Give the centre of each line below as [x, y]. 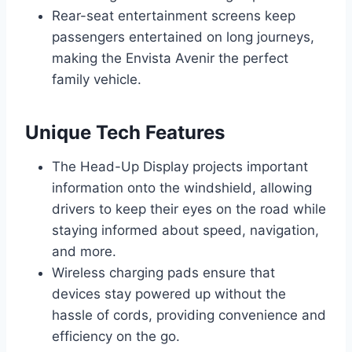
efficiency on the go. [116, 337]
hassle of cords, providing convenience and [189, 315]
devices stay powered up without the [169, 294]
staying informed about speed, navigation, [185, 231]
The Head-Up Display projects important [180, 167]
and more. [84, 252]
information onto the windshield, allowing [182, 188]
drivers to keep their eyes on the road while [189, 209]
